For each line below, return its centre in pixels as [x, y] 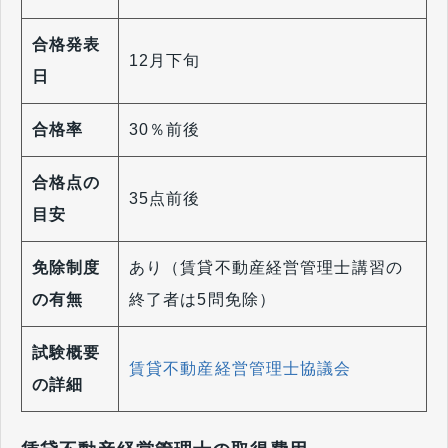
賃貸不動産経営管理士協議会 [240, 369]
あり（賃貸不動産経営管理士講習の [266, 268]
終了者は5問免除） [203, 300]
